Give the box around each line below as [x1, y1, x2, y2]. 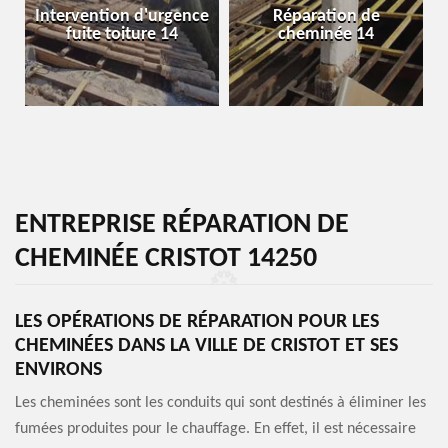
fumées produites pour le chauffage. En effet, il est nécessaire [15, 421, 416, 437]
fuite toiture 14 [66, 25, 178, 44]
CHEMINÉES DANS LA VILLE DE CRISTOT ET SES [15, 336, 398, 356]
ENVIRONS [15, 360, 102, 380]
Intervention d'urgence [35, 7, 209, 26]
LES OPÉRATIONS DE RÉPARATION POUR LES [15, 312, 379, 332]
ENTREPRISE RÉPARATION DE [15, 211, 349, 239]
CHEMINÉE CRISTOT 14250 [15, 245, 317, 273]
